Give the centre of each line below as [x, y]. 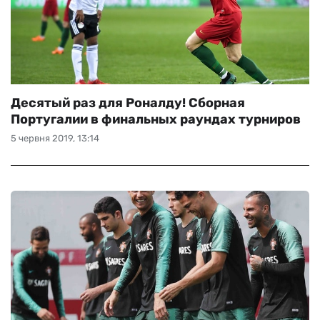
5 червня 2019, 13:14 [55, 138]
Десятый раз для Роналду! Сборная [128, 103]
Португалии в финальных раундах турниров [156, 119]
